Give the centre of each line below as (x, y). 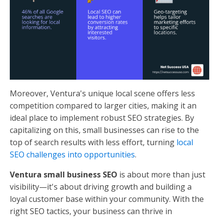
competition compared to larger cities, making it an (103, 106)
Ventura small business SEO (64, 175)
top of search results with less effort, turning (93, 142)
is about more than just (161, 175)
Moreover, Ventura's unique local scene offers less (102, 94)
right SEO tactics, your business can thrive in (91, 211)
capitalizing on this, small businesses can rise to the (104, 130)
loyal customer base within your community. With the (107, 199)
